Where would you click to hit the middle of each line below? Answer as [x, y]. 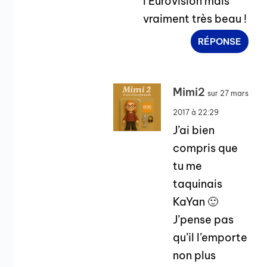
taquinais [198, 184]
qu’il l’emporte [210, 238]
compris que [206, 148]
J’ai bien [194, 131]
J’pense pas [204, 220]
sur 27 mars [228, 94]
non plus [195, 256]
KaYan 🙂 [196, 202]
